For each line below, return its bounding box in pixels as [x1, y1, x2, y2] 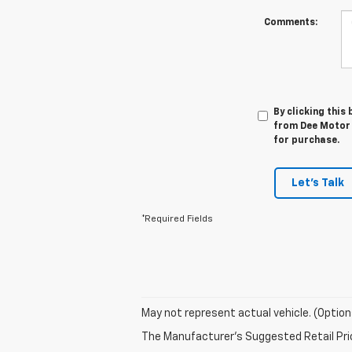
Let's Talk [291, 177, 344, 189]
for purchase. [273, 135, 339, 145]
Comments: [263, 17, 317, 27]
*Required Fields [141, 214, 213, 224]
